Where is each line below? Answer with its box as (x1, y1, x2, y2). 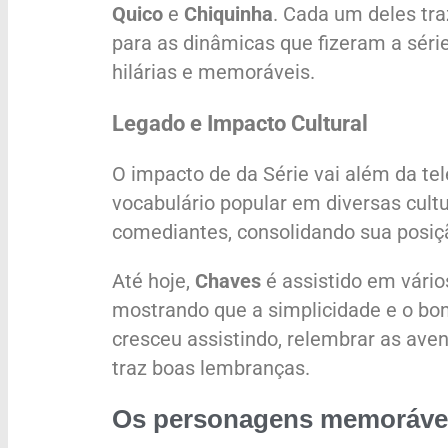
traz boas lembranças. (112, 356, 310, 381)
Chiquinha (184, 2, 273, 27)
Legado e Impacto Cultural (112, 111, 368, 137)
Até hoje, (112, 269, 195, 294)
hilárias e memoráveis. (112, 60, 315, 85)
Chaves (195, 269, 261, 294)
